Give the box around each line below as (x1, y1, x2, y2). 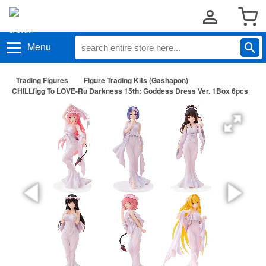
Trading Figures (16, 75, 68, 85)
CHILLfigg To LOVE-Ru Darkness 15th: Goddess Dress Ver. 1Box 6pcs (12, 85, 248, 96)
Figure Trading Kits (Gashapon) (84, 75, 188, 85)
